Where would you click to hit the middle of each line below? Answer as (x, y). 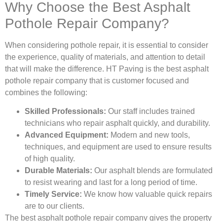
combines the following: (48, 92)
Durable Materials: (59, 171)
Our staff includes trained (151, 111)
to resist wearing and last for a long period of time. (112, 183)
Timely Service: (53, 194)
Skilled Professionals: (66, 111)
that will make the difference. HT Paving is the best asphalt (107, 69)
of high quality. (52, 159)
